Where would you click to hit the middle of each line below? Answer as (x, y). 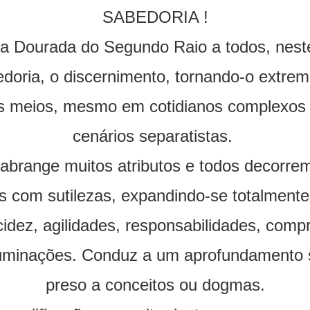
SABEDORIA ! (155, 17)
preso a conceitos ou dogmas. (155, 285)
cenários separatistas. (155, 136)
